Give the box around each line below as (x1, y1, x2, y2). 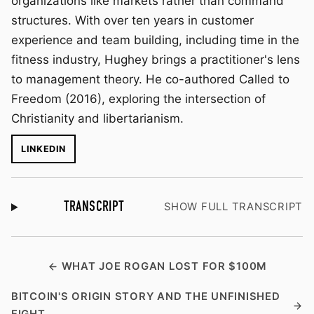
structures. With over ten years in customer (11, 13, 254, 28)
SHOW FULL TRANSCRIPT (164, 200, 303, 214)
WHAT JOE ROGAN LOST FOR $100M (61, 259, 267, 273)
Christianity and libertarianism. (11, 111, 184, 126)
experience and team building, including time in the (11, 33, 299, 48)
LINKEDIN (21, 144, 67, 155)
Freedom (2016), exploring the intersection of (11, 92, 266, 107)
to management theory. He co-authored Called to (11, 72, 289, 87)
